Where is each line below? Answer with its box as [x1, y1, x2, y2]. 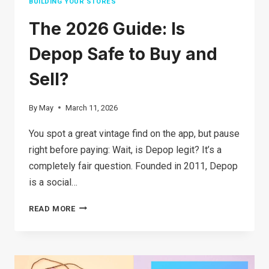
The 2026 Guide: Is [29, 18, 185, 39]
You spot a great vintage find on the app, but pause [29, 127, 240, 139]
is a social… [29, 176, 77, 188]
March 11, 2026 [65, 103, 118, 112]
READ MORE [29, 204, 76, 213]
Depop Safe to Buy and [29, 43, 217, 64]
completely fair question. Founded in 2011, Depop [29, 160, 238, 172]
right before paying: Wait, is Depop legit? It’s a [29, 144, 222, 156]
